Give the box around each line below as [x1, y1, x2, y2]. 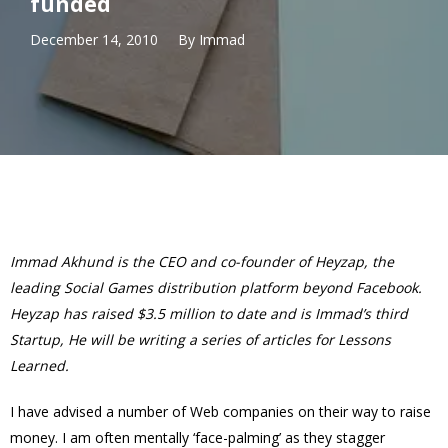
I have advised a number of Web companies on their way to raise [10, 402, 431, 421]
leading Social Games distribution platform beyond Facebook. [10, 278, 422, 297]
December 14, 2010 [30, 29, 158, 49]
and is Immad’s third [266, 304, 408, 323]
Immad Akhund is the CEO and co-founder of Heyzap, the [10, 252, 394, 271]
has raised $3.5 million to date [59, 304, 266, 323]
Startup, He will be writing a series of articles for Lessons [10, 330, 391, 349]
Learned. [10, 356, 69, 375]
